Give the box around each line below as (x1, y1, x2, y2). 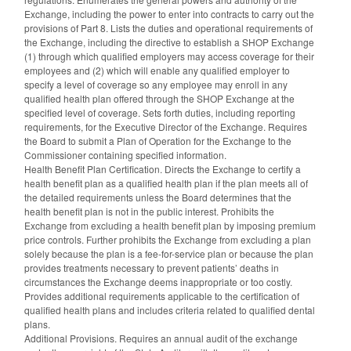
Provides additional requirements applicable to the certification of (24, 289, 299, 303)
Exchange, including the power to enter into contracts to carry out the (24, 7, 314, 21)
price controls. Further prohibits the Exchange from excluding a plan (24, 233, 311, 247)
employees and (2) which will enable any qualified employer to (24, 63, 290, 78)
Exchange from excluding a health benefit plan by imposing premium (24, 219, 316, 233)
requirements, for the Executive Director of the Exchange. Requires (24, 120, 307, 134)
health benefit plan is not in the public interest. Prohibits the (24, 204, 274, 219)
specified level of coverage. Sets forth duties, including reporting (24, 106, 295, 120)
